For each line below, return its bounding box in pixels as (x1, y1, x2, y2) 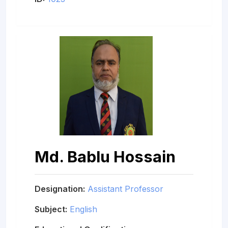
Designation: (35, 183, 85, 194)
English (70, 204, 97, 214)
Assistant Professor (88, 183, 163, 194)
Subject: (35, 204, 67, 214)
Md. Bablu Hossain (35, 147, 176, 166)
